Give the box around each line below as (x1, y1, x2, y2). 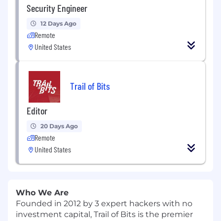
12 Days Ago (40, 19, 76, 27)
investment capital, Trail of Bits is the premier (16, 209, 193, 219)
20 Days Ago (40, 122, 78, 130)
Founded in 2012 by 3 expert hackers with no (16, 198, 192, 208)
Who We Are (16, 187, 69, 197)
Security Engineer (27, 1, 87, 14)
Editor (27, 104, 47, 116)
